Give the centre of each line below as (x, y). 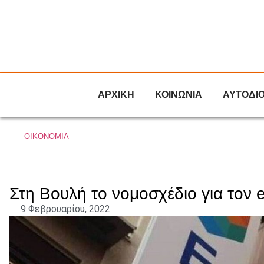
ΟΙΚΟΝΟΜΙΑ (47, 136)
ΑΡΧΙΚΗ (116, 95)
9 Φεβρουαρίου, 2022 (65, 209)
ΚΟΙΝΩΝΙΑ (179, 95)
